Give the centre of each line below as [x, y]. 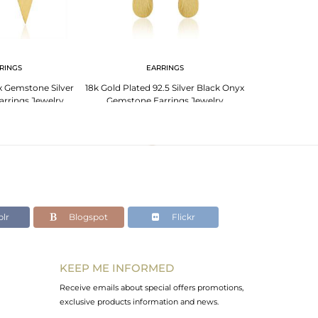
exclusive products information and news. [139, 301]
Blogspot [87, 216]
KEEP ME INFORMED [116, 268]
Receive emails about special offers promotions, [151, 287]
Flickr [182, 216]
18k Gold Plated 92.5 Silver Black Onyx [165, 87]
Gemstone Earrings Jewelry [165, 100]
